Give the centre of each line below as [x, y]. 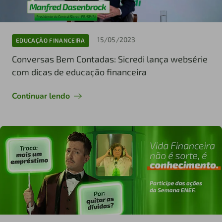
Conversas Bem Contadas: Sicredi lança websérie [110, 59]
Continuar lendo [41, 96]
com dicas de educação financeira [79, 72]
